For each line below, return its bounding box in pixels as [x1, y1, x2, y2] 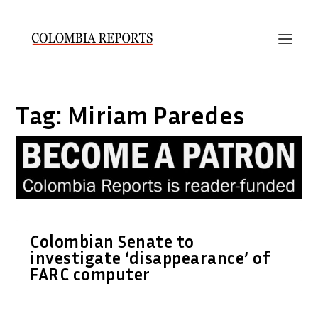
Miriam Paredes [67, 100, 245, 130]
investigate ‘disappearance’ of [30, 247, 271, 268]
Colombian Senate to [30, 231, 194, 251]
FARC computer [30, 263, 150, 284]
